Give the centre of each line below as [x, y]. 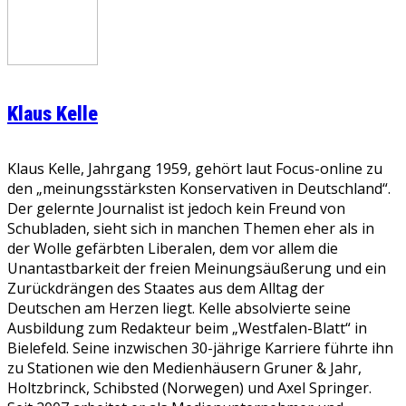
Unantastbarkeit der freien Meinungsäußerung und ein [197, 268]
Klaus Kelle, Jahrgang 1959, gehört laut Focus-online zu [195, 169]
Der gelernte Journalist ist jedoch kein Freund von [176, 208]
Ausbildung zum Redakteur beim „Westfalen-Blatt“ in [187, 328]
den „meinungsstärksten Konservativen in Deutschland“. [199, 188]
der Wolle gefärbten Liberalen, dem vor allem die [173, 248]
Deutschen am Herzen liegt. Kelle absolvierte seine [179, 308]
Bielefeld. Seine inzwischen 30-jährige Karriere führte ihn [200, 348]
